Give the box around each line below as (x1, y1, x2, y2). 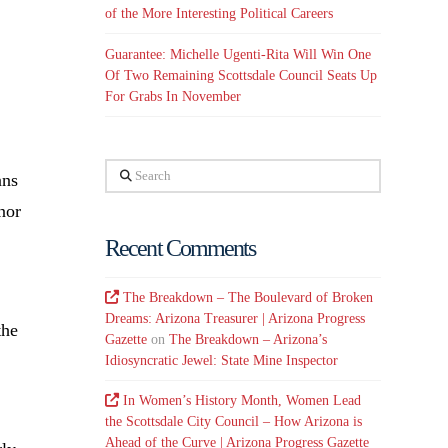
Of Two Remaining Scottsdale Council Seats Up (105, 67, 378, 83)
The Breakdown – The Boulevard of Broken (123, 289, 374, 305)
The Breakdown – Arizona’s (169, 331, 328, 347)
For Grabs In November (105, 88, 242, 104)
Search (104, 162, 143, 178)
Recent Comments (105, 235, 256, 262)
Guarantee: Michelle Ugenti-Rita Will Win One (105, 46, 372, 62)
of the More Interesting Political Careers (105, 6, 334, 22)
